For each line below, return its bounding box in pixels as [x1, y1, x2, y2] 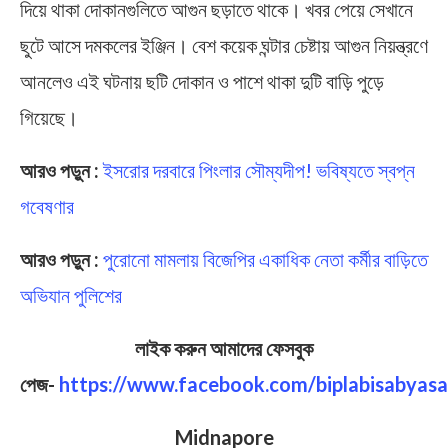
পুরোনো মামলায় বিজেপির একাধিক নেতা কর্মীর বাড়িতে [103, 246, 428, 271]
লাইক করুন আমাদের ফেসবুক [135, 335, 313, 360]
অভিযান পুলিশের [20, 282, 122, 307]
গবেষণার [20, 193, 74, 218]
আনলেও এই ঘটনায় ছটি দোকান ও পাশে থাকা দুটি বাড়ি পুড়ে [20, 68, 384, 93]
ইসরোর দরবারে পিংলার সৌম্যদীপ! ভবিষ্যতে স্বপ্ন [103, 157, 415, 182]
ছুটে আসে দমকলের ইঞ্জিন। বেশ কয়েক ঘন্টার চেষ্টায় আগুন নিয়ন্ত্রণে [20, 32, 428, 57]
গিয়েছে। [20, 104, 78, 129]
